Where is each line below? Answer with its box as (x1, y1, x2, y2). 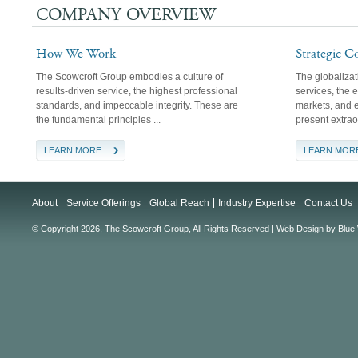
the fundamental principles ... (36, 114, 161, 125)
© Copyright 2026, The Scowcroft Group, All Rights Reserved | (32, 224, 276, 233)
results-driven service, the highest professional (36, 86, 237, 97)
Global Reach (149, 197, 209, 209)
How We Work (36, 46, 116, 62)
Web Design (276, 224, 324, 233)
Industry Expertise (218, 197, 296, 209)
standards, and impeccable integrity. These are (36, 100, 238, 111)
